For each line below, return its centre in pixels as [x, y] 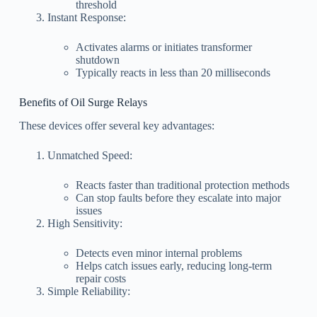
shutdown [97, 60]
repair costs [100, 279]
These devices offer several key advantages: [116, 126]
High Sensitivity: [85, 224]
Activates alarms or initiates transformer [163, 47]
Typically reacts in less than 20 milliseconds [173, 73]
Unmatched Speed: [90, 156]
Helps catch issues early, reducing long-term [173, 266]
